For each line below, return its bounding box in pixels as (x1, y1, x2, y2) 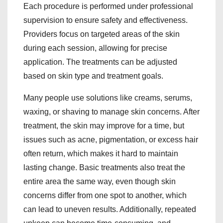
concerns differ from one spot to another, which (23, 191, 187, 200)
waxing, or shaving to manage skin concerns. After (23, 107, 200, 116)
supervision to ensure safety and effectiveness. (23, 15, 188, 24)
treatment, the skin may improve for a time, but (23, 121, 184, 130)
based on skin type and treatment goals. (23, 71, 163, 80)
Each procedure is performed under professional (23, 1, 193, 10)
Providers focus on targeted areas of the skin (23, 29, 180, 38)
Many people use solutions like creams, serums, (23, 93, 192, 102)
